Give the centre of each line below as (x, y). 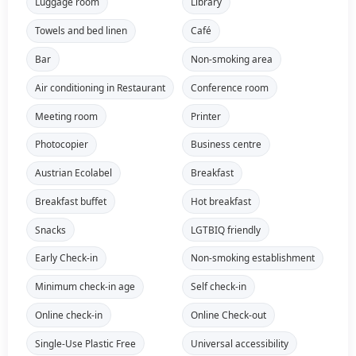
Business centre (226, 144)
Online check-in (68, 315)
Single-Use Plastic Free (85, 343)
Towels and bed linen (81, 31)
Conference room (229, 87)
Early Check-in (66, 258)
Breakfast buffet (70, 201)
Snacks (50, 229)
